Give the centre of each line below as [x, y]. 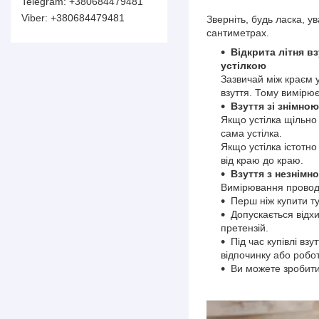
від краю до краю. [262, 160]
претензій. [245, 228]
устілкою [244, 65]
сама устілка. [251, 133]
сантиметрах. [238, 32]
